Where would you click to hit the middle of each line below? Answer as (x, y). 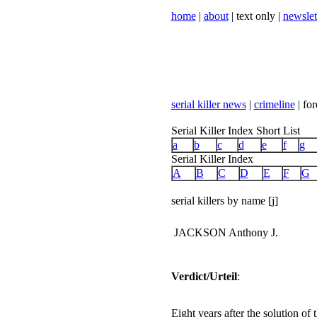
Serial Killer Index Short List (235, 131)
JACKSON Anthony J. (226, 232)
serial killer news (208, 104)
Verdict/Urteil (204, 276)
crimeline (274, 104)
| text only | (255, 16)
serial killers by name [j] (224, 201)
